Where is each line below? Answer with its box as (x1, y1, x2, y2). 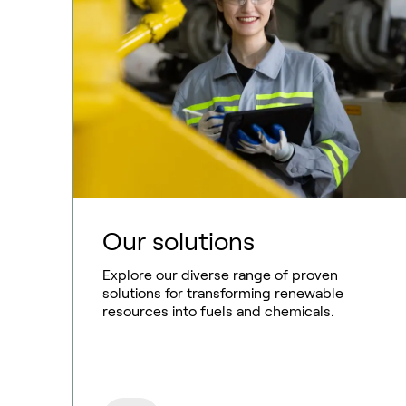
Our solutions (102, 227, 255, 256)
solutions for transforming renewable (102, 285, 343, 302)
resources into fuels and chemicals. (102, 304, 334, 320)
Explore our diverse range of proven (102, 267, 338, 284)
